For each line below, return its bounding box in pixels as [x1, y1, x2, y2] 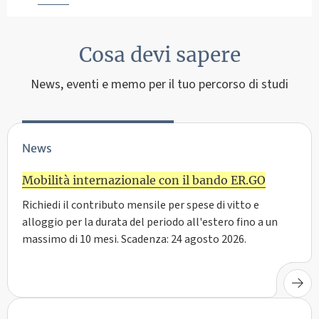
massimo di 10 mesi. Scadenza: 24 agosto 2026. [22, 231, 246, 247]
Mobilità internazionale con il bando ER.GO [22, 172, 266, 187]
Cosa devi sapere [78, 41, 241, 68]
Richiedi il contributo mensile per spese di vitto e [22, 197, 259, 213]
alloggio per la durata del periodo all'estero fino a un [22, 214, 278, 230]
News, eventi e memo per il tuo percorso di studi [31, 75, 288, 93]
